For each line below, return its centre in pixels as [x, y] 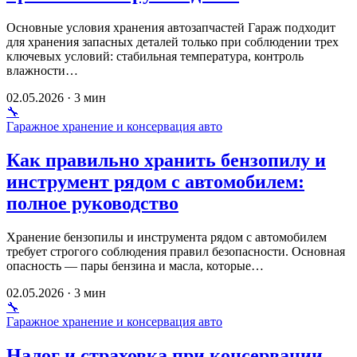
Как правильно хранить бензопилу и [166, 160]
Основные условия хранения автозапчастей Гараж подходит [171, 27]
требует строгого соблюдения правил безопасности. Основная [176, 251]
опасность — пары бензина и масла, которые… [135, 265]
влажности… [42, 70]
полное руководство [92, 203]
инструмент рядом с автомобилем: [155, 181]
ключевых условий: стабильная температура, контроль [155, 56]
